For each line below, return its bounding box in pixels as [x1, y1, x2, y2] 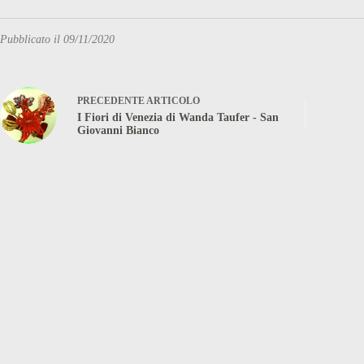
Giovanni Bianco [77, 124, 159, 137]
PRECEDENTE [77, 95, 146, 107]
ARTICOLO [146, 95, 200, 107]
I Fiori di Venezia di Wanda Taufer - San [77, 111, 279, 124]
